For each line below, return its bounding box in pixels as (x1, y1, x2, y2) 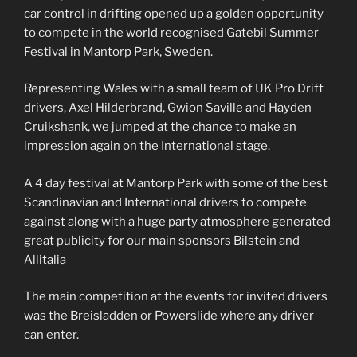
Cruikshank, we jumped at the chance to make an (24, 120, 296, 135)
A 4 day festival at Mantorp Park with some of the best (24, 175, 328, 190)
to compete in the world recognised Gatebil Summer (24, 25, 319, 40)
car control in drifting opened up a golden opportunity (24, 6, 324, 21)
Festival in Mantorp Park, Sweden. (24, 44, 213, 59)
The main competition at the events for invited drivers (24, 289, 328, 304)
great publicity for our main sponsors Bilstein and (24, 233, 300, 248)
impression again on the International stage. (24, 139, 270, 154)
